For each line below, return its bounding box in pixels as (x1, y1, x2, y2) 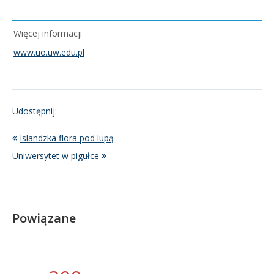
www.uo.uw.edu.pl (13, 46, 84, 58)
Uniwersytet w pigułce (12, 149, 99, 161)
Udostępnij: (12, 105, 57, 117)
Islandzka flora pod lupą (20, 131, 114, 144)
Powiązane (12, 209, 76, 226)
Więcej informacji (13, 27, 84, 39)
